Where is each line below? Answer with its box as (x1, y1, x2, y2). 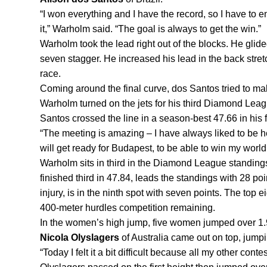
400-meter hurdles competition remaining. (40, 203, 215, 213)
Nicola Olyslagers (40, 232, 119, 243)
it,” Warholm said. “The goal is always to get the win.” (40, 24, 261, 35)
